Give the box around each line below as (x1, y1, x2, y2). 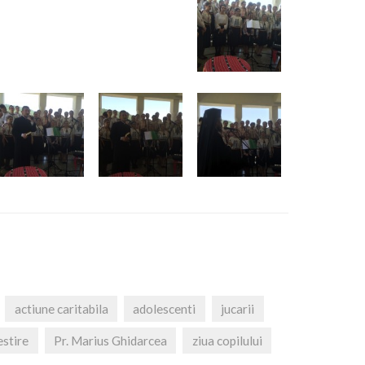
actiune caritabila (14, 301, 108, 316)
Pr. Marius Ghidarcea (53, 333, 167, 349)
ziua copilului (191, 333, 262, 349)
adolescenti (133, 301, 196, 316)
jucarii (221, 301, 255, 316)
